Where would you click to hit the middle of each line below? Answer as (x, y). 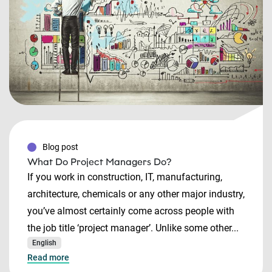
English (44, 243)
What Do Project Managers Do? (100, 162)
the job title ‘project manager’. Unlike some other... (133, 228)
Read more (48, 257)
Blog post (60, 147)
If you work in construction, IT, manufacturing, (125, 177)
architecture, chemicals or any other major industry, (136, 194)
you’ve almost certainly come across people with (131, 211)
